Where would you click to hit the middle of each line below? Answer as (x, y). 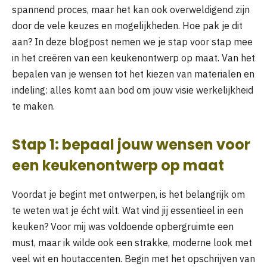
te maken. (33, 106)
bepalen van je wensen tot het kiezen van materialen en (133, 74)
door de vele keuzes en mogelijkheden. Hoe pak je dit (127, 26)
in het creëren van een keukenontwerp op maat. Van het (133, 58)
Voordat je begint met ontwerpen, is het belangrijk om (128, 194)
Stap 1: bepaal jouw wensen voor (131, 144)
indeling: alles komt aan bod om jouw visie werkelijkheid (133, 90)
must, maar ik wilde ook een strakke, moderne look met (132, 242)
